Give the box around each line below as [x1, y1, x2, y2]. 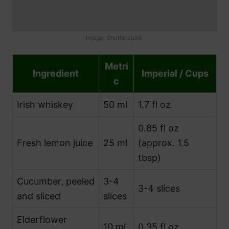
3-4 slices [138, 182, 180, 194]
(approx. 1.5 [138, 137, 189, 148]
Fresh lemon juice [17, 137, 93, 148]
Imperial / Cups [142, 67, 209, 79]
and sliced [17, 190, 60, 201]
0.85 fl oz [138, 122, 179, 133]
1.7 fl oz [138, 99, 171, 110]
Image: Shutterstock [86, 33, 143, 41]
